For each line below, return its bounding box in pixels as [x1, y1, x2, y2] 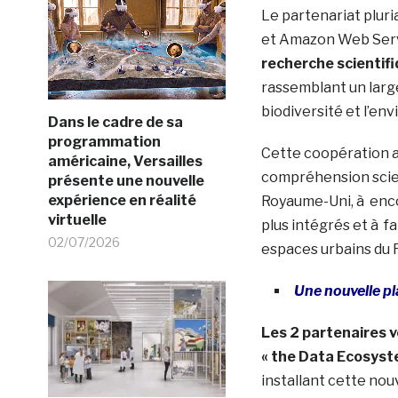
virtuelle [47, 211, 107, 228]
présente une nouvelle [47, 171, 204, 189]
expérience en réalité [47, 191, 196, 209]
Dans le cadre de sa [47, 113, 183, 131]
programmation [47, 132, 161, 150]
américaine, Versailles [47, 152, 203, 170]
